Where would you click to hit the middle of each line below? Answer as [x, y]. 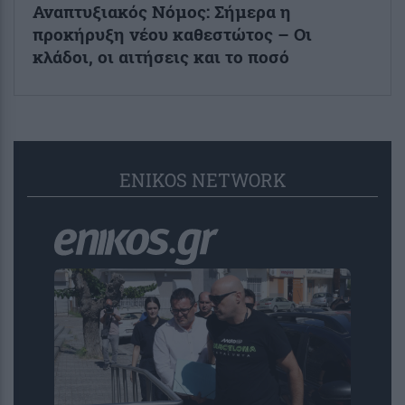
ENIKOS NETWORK [202, 179]
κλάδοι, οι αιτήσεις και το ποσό [161, 56]
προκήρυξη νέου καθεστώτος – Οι [172, 33]
